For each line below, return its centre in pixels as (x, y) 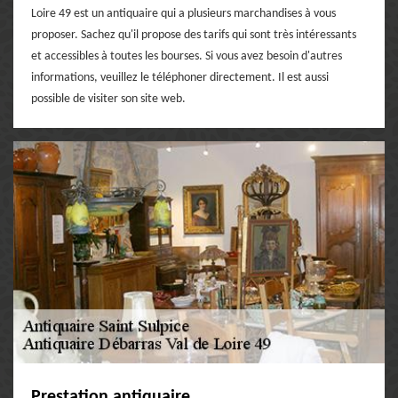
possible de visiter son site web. (108, 99)
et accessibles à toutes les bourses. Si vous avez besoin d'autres (187, 56)
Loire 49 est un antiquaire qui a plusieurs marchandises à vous (183, 13)
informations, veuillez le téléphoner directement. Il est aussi (180, 77)
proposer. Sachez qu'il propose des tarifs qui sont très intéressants (194, 35)
